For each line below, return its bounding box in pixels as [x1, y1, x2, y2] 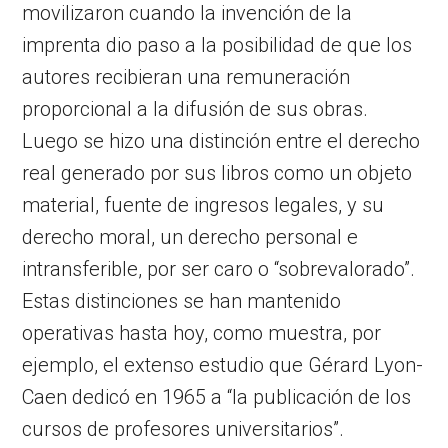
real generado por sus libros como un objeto [22, 160, 413, 185]
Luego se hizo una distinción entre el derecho [22, 128, 421, 153]
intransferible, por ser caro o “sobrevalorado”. [22, 256, 416, 281]
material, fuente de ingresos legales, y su [22, 192, 385, 217]
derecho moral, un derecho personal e [22, 224, 359, 249]
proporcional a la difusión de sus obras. [22, 96, 369, 121]
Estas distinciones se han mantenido [22, 288, 342, 313]
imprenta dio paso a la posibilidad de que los [22, 32, 413, 57]
